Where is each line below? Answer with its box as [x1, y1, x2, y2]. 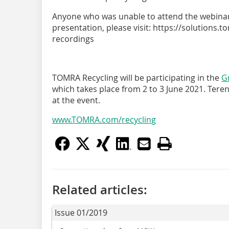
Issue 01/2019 [55, 207, 107, 218]
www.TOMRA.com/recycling [52, 114, 156, 125]
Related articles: [52, 181, 147, 198]
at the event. [52, 95, 100, 106]
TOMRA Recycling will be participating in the [52, 72, 221, 83]
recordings [52, 33, 94, 44]
